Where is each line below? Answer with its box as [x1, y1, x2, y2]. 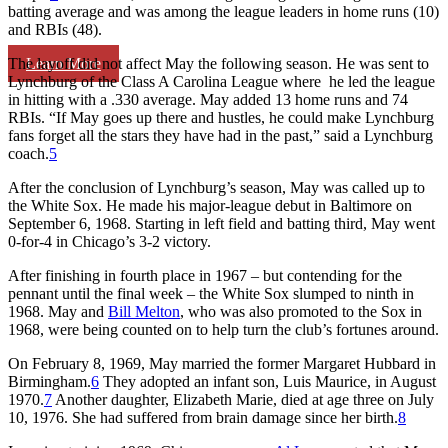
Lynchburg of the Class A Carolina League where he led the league [8, 72, 435, 90]
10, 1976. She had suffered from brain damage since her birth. [8, 408, 398, 426]
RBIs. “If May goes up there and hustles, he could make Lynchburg [8, 108, 434, 126]
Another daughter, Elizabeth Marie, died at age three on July [52, 390, 434, 408]
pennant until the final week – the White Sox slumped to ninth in [8, 284, 414, 302]
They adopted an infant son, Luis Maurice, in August [99, 372, 436, 390]
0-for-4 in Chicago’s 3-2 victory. [8, 232, 211, 250]
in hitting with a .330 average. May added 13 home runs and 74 [8, 90, 408, 108]
